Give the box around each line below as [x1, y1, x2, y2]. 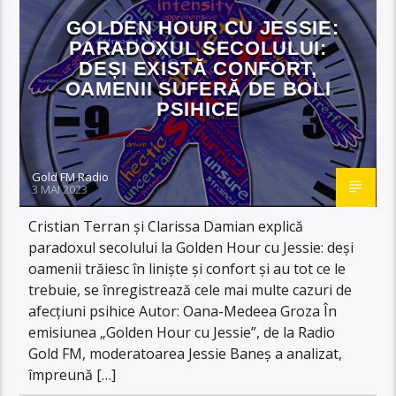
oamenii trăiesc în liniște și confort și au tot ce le [28, 258, 346, 278]
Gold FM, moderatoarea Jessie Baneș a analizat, [28, 343, 343, 363]
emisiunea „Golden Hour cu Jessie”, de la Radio [28, 322, 336, 342]
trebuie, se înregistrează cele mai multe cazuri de [28, 279, 353, 300]
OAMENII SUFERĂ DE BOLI [65, 77, 331, 100]
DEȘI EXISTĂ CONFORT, [79, 57, 317, 80]
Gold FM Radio [32, 168, 110, 185]
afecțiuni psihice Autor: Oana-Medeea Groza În [28, 301, 338, 321]
